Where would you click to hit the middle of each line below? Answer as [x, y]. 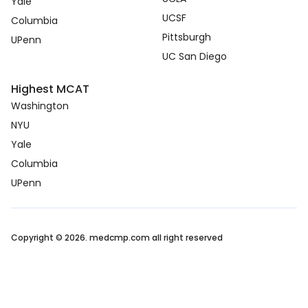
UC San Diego [195, 57]
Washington [40, 106]
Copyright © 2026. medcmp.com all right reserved [117, 238]
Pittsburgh [187, 37]
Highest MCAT [50, 89]
